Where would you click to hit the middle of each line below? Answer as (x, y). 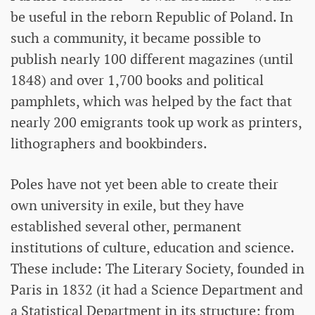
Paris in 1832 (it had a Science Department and (157, 289)
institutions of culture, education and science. (152, 247)
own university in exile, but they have (127, 205)
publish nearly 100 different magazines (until (152, 59)
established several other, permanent (126, 226)
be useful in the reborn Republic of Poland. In (152, 17)
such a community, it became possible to (136, 38)
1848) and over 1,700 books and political (137, 80)
